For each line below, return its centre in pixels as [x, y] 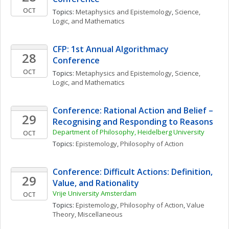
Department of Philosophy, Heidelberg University [129, 132]
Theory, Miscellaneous [88, 214]
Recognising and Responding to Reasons [133, 122]
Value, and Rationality [96, 183]
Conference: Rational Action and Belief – [133, 110]
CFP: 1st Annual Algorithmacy [111, 49]
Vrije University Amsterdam [95, 193]
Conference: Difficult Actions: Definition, [133, 172]
